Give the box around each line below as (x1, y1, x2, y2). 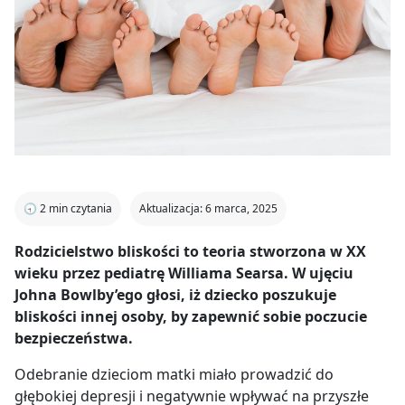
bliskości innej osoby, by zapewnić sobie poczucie (14, 306, 367, 327)
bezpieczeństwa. (14, 328, 133, 349)
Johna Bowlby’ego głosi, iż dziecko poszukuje (14, 285, 336, 306)
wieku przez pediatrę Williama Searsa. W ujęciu (14, 263, 353, 284)
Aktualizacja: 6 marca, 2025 (139, 201, 278, 217)
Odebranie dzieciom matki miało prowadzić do (14, 364, 334, 385)
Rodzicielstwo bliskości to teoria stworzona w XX (14, 241, 366, 262)
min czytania (49, 201, 112, 217)
